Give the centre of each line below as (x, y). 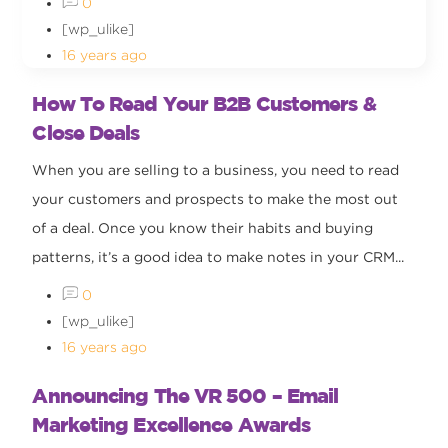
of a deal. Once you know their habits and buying (203, 227)
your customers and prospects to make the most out (215, 198)
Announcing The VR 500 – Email (185, 395)
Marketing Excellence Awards (171, 424)
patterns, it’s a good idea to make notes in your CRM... (218, 256)
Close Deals (86, 132)
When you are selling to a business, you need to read (216, 169)
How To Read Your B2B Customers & (204, 103)
